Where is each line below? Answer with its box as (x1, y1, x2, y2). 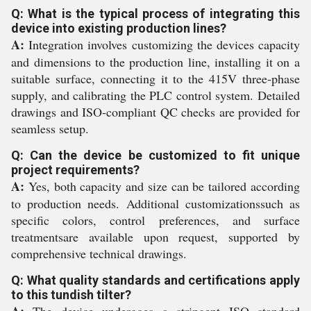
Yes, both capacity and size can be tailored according (24, 178, 300, 194)
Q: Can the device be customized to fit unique (11, 148, 300, 162)
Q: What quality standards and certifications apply (11, 273, 300, 287)
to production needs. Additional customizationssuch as (11, 195, 300, 212)
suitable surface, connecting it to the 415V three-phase (11, 70, 300, 87)
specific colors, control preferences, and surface (11, 212, 300, 228)
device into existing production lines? (11, 21, 226, 35)
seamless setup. (11, 120, 89, 137)
